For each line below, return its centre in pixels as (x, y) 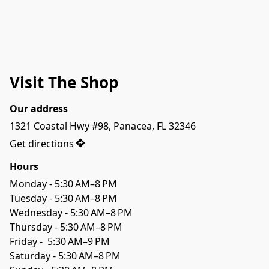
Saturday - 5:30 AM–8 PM (65, 255)
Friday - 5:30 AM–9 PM (60, 241)
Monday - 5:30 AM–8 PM (63, 183)
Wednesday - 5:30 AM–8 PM (71, 212)
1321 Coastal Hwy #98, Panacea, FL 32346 (103, 126)
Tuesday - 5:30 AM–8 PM (63, 198)
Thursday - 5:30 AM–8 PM (66, 227)
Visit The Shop (64, 83)
